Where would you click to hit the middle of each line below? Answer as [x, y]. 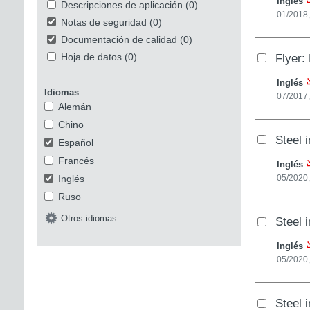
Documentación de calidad [119, 39]
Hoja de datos [91, 56]
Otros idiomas [89, 218]
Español [75, 142]
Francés [76, 160]
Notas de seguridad [103, 22]
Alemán [74, 106]
